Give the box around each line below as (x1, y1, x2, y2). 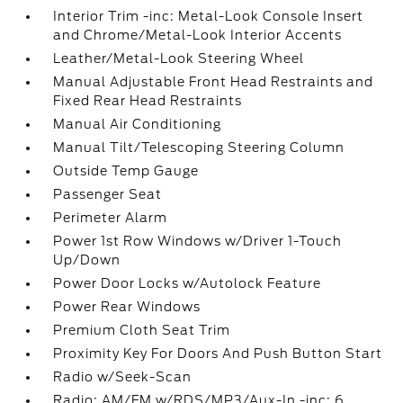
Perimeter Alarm (53, 210, 168, 225)
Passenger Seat (53, 187, 163, 201)
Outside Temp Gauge (53, 164, 200, 178)
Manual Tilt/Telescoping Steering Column (53, 140, 345, 155)
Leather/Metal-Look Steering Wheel (53, 51, 305, 66)
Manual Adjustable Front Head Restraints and (53, 75, 374, 89)
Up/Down (53, 253, 121, 267)
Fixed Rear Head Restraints (53, 94, 243, 108)
